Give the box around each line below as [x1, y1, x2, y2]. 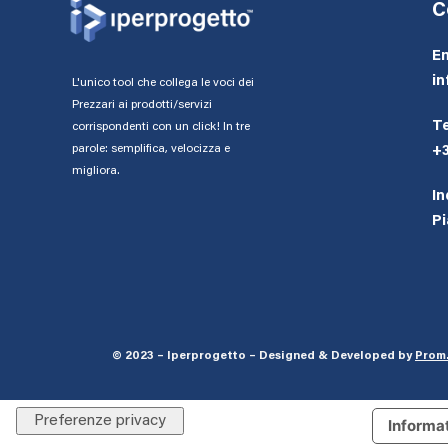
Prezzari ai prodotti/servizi [72, 98, 212, 111]
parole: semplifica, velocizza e [72, 142, 230, 155]
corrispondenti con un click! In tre [72, 120, 250, 133]
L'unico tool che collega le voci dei [72, 76, 254, 89]
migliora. [72, 164, 120, 177]
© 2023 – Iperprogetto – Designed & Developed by [112, 350, 415, 363]
